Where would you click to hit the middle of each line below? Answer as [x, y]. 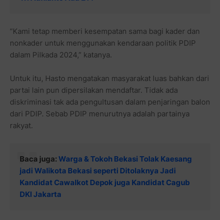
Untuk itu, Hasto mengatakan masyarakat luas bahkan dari [110, 79]
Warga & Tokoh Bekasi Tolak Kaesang [125, 159]
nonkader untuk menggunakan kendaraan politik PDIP [103, 43]
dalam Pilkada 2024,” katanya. [61, 55]
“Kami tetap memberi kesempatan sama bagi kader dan [105, 31]
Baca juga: [39, 159]
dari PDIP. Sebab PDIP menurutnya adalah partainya [100, 114]
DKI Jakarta [41, 194]
